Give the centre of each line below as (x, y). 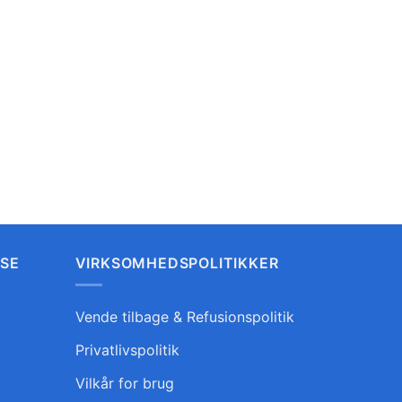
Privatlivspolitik (127, 350)
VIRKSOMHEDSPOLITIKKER (177, 262)
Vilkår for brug (124, 384)
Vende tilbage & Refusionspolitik (184, 317)
